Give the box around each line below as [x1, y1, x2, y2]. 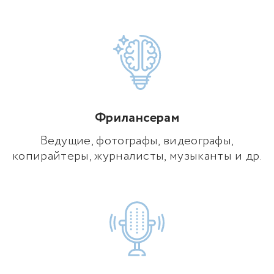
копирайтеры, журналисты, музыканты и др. [12, 147, 262, 166]
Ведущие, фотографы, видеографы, [40, 132, 234, 150]
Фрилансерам [94, 108, 180, 128]
